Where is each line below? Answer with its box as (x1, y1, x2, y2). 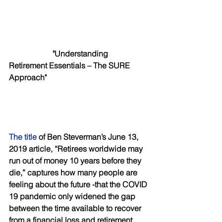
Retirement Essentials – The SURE (9, 60, 132, 70)
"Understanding (53, 48, 110, 58)
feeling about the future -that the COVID (9, 179, 149, 189)
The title (9, 131, 37, 142)
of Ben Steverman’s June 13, (37, 131, 140, 142)
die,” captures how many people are (9, 167, 139, 177)
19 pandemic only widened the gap (9, 191, 137, 201)
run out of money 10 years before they (9, 155, 143, 166)
